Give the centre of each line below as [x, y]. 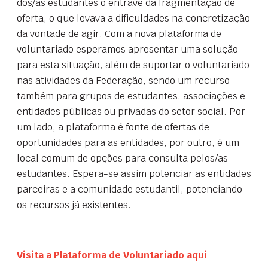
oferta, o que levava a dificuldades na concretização [133, 18]
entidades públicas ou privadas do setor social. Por [131, 111]
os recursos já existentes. [74, 205]
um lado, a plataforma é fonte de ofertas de [113, 127]
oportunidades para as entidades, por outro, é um [128, 142]
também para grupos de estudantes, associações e [131, 96]
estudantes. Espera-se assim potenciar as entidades [134, 173]
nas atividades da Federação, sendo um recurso [123, 80]
